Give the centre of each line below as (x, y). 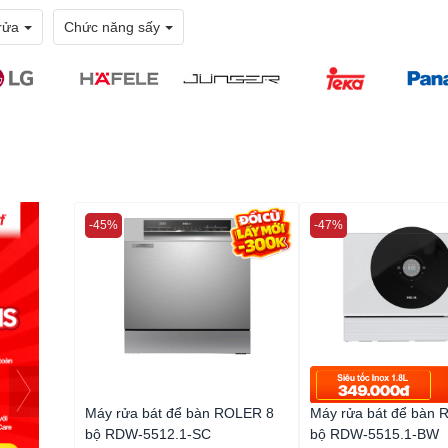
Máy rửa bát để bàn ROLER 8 (179, 412)
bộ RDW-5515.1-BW (374, 433)
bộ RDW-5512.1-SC (148, 433)
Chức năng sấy (112, 27)
